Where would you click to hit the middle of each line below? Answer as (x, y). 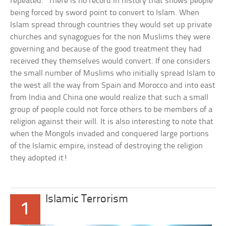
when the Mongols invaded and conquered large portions (110, 134)
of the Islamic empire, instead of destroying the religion (107, 146)
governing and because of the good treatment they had (106, 49)
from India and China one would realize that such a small (109, 98)
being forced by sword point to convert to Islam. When (105, 13)
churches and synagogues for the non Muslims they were (110, 37)
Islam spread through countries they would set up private (111, 25)
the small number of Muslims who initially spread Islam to (113, 73)
